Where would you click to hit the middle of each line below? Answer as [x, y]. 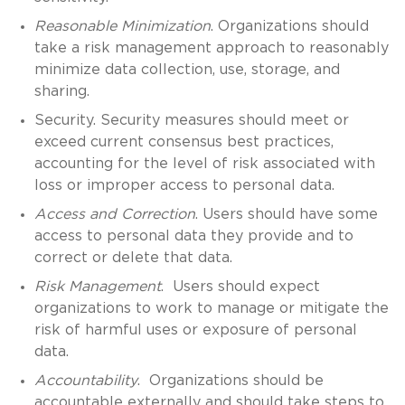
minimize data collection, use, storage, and [187, 69]
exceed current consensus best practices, [184, 141]
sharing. [61, 91]
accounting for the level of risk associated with [204, 163]
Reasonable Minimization [122, 26]
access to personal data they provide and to [193, 235]
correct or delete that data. [133, 257]
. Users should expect [240, 286]
